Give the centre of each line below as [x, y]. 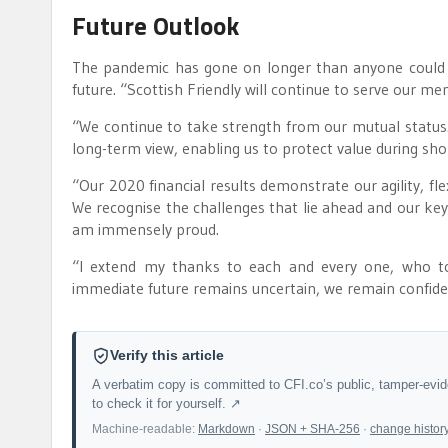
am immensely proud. [145, 228]
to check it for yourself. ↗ [166, 403]
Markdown [226, 428]
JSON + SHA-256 [312, 428]
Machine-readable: [145, 428]
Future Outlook [155, 25]
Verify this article [167, 355]
